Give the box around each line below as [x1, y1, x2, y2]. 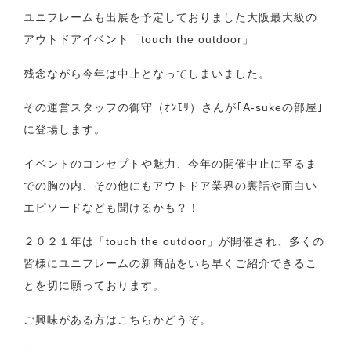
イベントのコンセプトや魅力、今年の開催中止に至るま [24, 157, 318, 170]
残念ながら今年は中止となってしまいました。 [24, 67, 271, 80]
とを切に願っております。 [24, 279, 165, 292]
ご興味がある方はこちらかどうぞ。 [24, 313, 212, 326]
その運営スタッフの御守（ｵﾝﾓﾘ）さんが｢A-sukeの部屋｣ [24, 101, 324, 114]
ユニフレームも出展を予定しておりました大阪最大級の [24, 11, 318, 24]
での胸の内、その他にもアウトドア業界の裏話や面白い [24, 179, 318, 192]
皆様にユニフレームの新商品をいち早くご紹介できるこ [24, 257, 318, 270]
